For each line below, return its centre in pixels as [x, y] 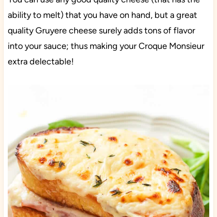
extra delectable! [40, 62]
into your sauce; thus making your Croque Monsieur [106, 46]
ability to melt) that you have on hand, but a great [102, 15]
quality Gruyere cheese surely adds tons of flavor [101, 31]
